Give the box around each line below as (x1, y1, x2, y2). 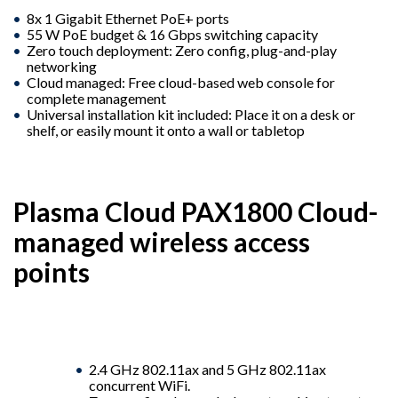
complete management (27, 89, 166, 107)
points (13, 255, 90, 288)
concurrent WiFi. (89, 376, 190, 394)
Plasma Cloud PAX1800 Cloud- (13, 195, 378, 227)
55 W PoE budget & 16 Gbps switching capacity (27, 25, 318, 43)
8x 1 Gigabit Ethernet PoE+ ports (27, 9, 229, 27)
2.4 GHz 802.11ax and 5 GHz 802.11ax (89, 360, 326, 378)
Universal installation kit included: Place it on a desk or (27, 105, 355, 123)
